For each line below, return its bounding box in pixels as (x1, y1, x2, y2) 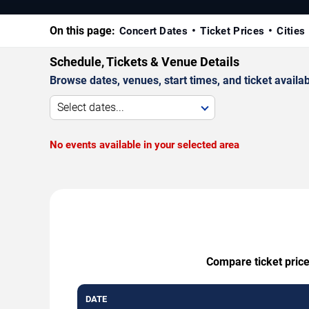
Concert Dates (119, 24, 188, 37)
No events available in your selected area (50, 138, 239, 151)
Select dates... (57, 100, 124, 114)
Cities (277, 24, 306, 37)
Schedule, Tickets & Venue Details (50, 54, 239, 69)
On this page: (50, 23, 115, 37)
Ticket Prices (200, 24, 265, 37)
